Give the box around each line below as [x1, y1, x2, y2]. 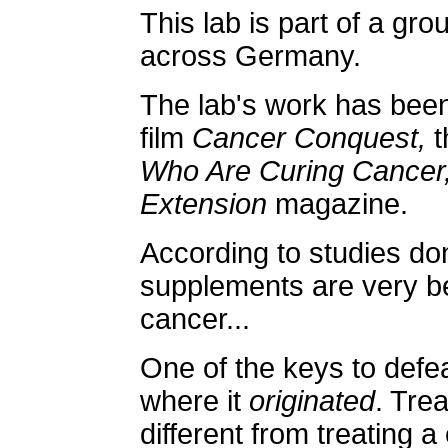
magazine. [267, 188, 408, 220]
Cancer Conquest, [192, 122, 426, 154]
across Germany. [140, 40, 361, 72]
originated [249, 385, 375, 417]
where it [140, 385, 249, 417]
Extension [140, 188, 267, 220]
